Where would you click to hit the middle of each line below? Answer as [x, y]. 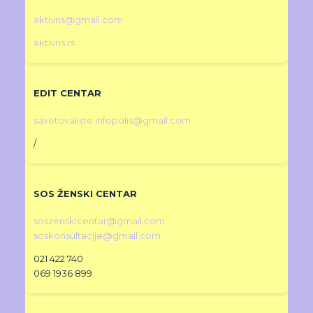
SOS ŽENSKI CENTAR [86, 194]
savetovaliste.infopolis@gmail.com [112, 121]
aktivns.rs [54, 43]
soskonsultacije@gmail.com [97, 236]
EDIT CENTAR [68, 93]
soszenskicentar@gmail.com [100, 221]
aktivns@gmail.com [79, 20]
